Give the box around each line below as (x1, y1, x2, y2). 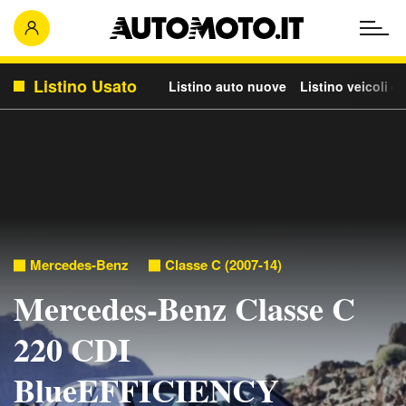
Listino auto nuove (169, 77, 286, 95)
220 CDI (14, 325, 130, 372)
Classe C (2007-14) (165, 255, 282, 275)
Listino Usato (34, 74, 137, 98)
